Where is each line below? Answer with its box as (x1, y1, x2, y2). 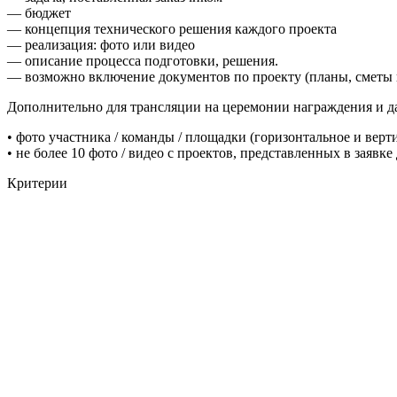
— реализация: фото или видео (7, 36, 195, 52)
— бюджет (7, 4, 71, 20)
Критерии (7, 175, 67, 191)
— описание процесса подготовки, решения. (7, 52, 278, 68)
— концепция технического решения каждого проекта (7, 20, 337, 36)
